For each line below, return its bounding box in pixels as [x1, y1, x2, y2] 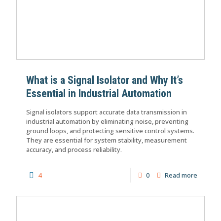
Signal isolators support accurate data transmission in [26, 107, 187, 116]
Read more [165, 170, 197, 180]
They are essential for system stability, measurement [26, 135, 187, 145]
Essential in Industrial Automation [26, 87, 172, 100]
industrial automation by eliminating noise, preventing [26, 116, 188, 126]
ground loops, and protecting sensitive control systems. [26, 126, 194, 135]
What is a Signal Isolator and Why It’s [26, 74, 183, 86]
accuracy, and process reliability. [26, 145, 122, 154]
